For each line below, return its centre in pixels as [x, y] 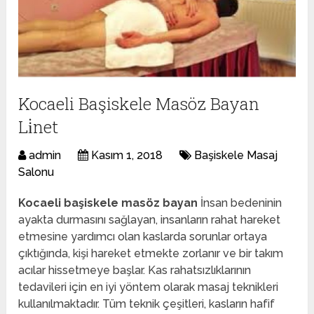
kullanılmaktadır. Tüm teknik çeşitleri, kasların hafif [147, 303]
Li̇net [39, 127]
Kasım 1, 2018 [127, 155]
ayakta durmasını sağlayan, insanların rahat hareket [150, 219]
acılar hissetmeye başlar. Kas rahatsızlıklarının [135, 270]
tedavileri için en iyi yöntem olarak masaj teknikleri [149, 287]
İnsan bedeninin [240, 203]
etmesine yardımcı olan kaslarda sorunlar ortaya [143, 236]
